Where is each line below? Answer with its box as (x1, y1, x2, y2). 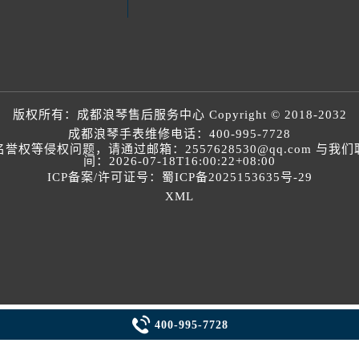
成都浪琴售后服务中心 (76, 108, 205, 122)
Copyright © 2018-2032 (204, 108, 347, 122)
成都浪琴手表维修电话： (68, 127, 209, 141)
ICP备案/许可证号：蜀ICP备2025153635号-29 (46, 171, 313, 184)
